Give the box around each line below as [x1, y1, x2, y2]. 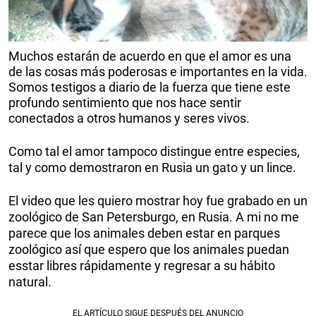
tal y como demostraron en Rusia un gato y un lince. [8, 159, 296, 175]
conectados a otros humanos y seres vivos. [8, 110, 250, 126]
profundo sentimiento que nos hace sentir [8, 95, 241, 110]
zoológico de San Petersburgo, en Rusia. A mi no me [8, 209, 299, 224]
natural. [8, 274, 54, 289]
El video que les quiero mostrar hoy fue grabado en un [8, 193, 308, 208]
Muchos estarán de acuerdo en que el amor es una [8, 48, 291, 63]
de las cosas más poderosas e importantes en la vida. [8, 63, 308, 79]
